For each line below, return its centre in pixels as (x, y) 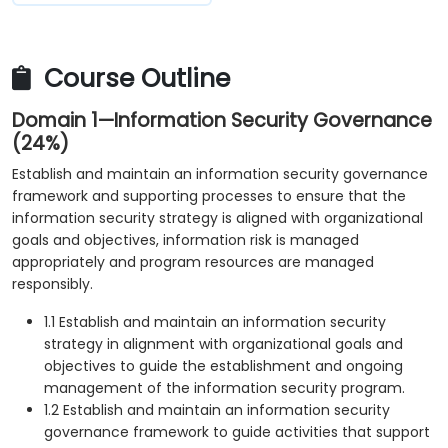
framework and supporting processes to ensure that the (209, 196)
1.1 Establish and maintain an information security (215, 322)
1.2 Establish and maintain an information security (217, 410)
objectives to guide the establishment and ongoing (223, 366)
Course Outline (133, 78)
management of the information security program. (224, 388)
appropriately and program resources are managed (193, 262)
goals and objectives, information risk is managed (185, 240)
